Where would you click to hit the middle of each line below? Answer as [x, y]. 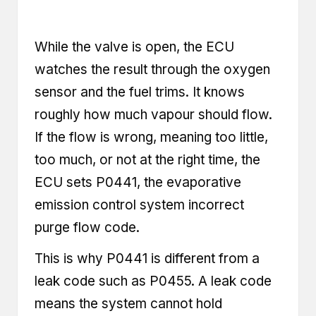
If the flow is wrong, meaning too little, [151, 138]
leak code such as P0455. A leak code [153, 281]
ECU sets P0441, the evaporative [138, 183]
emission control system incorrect [139, 205]
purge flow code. [87, 228]
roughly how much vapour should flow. [153, 115]
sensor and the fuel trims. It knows [140, 92]
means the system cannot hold [128, 304]
